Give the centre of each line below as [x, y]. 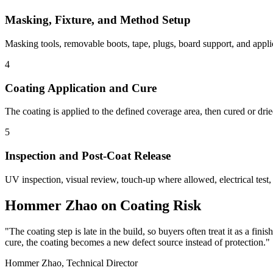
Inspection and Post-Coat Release [88, 156]
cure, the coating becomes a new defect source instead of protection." [137, 242]
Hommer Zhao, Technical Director [71, 263]
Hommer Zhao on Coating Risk [103, 205]
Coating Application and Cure [81, 88]
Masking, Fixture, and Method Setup [98, 20]
